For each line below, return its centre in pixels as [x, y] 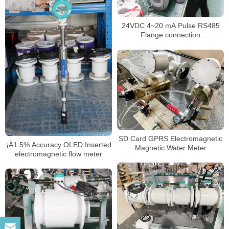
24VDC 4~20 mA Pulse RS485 [170, 26]
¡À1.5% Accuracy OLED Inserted [59, 144]
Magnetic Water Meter [170, 148]
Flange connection [170, 35]
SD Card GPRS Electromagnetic [170, 139]
